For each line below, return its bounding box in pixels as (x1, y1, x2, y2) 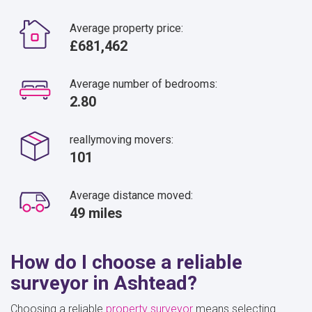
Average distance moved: (70, 188, 193, 202)
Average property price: (70, 21, 183, 35)
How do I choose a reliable (10, 250, 242, 274)
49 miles (70, 204, 123, 221)
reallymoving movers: (70, 132, 173, 146)
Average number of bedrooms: (70, 77, 217, 91)
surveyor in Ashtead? (10, 271, 197, 295)
